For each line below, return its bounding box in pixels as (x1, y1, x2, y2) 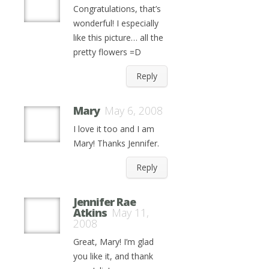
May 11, (112, 205, 149, 220)
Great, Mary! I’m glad (73, 236, 154, 248)
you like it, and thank (73, 250, 153, 262)
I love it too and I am (73, 123, 154, 135)
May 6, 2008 (104, 103, 163, 118)
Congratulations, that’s (73, 3, 161, 15)
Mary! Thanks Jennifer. (73, 138, 159, 150)
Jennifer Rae (73, 195, 136, 210)
